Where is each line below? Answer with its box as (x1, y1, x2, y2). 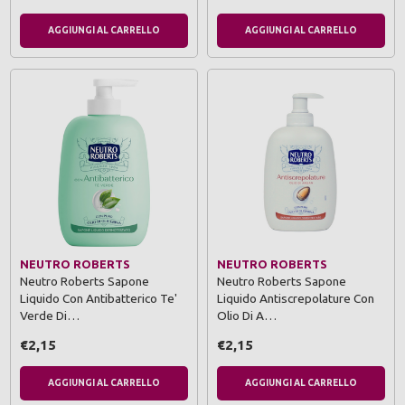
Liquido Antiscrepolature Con (217, 290, 374, 306)
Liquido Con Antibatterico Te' (20, 290, 177, 306)
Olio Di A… (217, 307, 277, 323)
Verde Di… (20, 307, 80, 323)
